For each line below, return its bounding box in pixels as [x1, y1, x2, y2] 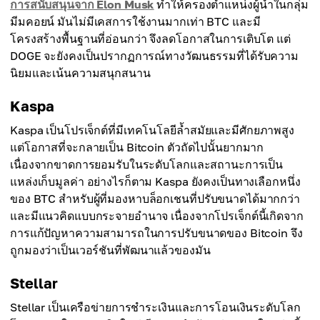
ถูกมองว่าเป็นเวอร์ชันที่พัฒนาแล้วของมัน [10, 243, 211, 258]
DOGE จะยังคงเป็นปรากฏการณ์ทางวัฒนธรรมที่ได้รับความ [10, 49, 299, 64]
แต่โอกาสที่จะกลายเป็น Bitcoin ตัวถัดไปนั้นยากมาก [10, 140, 264, 155]
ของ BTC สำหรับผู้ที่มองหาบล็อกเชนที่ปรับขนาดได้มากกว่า [10, 191, 300, 206]
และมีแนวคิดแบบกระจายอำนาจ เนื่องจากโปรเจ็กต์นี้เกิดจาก [10, 209, 304, 224]
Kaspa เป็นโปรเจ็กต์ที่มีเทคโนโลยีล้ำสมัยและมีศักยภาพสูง [10, 123, 294, 138]
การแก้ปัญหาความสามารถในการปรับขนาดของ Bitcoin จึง [10, 226, 303, 241]
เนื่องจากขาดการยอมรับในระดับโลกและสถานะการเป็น [10, 157, 284, 172]
